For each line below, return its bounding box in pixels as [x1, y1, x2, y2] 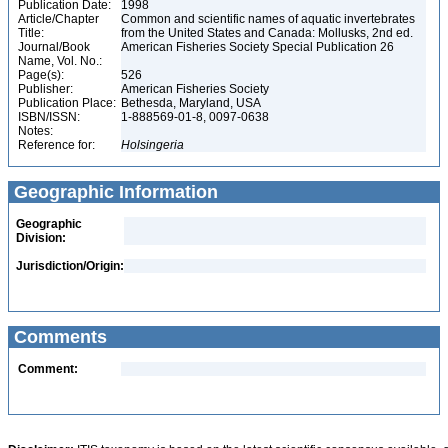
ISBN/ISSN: [18, 110, 80, 124]
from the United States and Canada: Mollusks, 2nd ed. [121, 26, 416, 40]
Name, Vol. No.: [18, 54, 102, 68]
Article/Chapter [18, 12, 99, 26]
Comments [9, 327, 107, 347]
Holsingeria [121, 138, 184, 152]
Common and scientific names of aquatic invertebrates [121, 12, 415, 26]
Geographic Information [9, 182, 218, 202]
